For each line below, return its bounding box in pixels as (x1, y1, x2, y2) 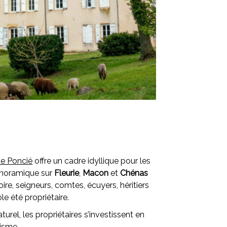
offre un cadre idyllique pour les (32, 156, 151, 166)
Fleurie (54, 168, 80, 178)
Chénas (120, 168, 148, 178)
